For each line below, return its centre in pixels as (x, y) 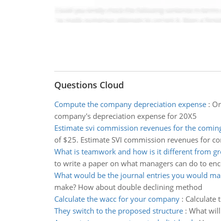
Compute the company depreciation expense (130, 104)
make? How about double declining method (128, 187)
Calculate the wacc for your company (117, 199)
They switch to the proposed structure (118, 211)
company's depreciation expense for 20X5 (125, 116)
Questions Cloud (89, 85)
